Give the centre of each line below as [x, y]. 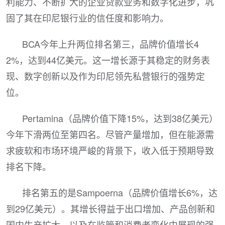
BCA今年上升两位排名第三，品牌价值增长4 [110, 44]
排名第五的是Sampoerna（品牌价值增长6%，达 [120, 192]
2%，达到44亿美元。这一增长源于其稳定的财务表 [108, 60]
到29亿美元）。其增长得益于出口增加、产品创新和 [110, 208]
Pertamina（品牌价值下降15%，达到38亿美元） [120, 118]
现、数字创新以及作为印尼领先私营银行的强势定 [105, 76]
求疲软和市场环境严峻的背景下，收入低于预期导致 [110, 150]
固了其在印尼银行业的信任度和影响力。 [87, 18]
